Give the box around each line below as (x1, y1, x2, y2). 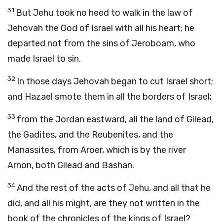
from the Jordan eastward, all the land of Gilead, (17, 114, 214, 125)
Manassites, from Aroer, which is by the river (7, 145, 186, 155)
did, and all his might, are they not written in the (7, 198, 200, 209)
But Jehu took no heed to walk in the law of (16, 7, 193, 18)
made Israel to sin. (7, 53, 81, 64)
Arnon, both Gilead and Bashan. (7, 160, 134, 171)
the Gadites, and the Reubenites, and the (7, 129, 173, 140)
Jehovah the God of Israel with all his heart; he (7, 23, 194, 34)
